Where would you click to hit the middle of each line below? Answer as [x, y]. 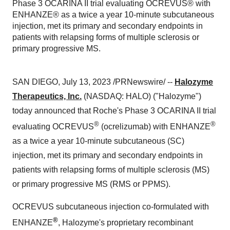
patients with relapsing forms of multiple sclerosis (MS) [111, 170]
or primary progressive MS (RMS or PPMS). [91, 184]
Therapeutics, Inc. [47, 96]
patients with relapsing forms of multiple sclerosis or [106, 37]
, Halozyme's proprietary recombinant [126, 223]
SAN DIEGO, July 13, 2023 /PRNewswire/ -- [93, 82]
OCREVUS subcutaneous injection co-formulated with [111, 207]
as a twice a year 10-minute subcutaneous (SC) [98, 141]
